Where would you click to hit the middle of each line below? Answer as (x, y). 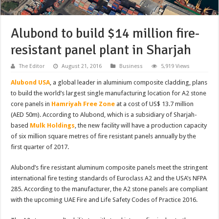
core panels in (31, 104)
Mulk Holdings (53, 125)
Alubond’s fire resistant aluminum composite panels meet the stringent (109, 167)
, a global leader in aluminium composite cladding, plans (129, 82)
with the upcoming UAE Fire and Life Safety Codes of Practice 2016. (104, 199)
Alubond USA (31, 82)
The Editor (32, 66)
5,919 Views (175, 66)
